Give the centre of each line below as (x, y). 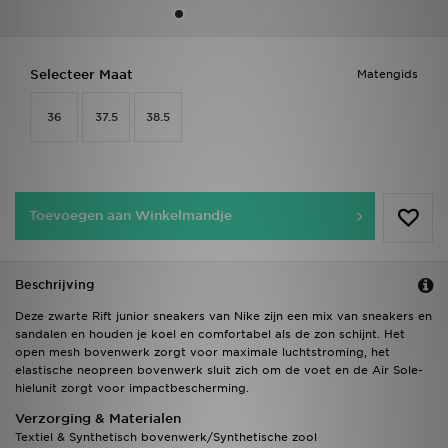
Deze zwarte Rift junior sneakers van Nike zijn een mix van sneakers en (223, 316)
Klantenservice (69, 183)
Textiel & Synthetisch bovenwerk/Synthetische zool (166, 437)
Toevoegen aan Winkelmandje (130, 216)
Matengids (387, 74)
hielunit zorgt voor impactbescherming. (132, 388)
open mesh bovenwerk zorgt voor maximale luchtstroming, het (202, 352)
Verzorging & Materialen (98, 419)
